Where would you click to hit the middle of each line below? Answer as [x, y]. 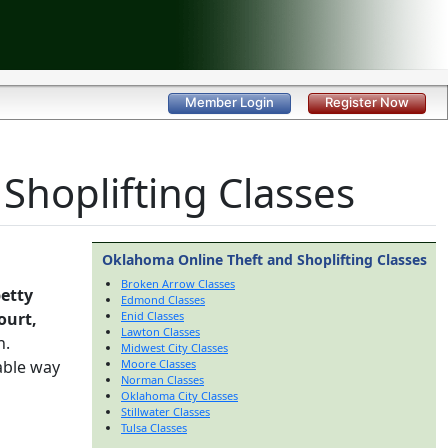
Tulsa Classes [154, 427]
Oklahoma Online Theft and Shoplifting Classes [264, 259]
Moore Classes [158, 363]
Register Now [367, 102]
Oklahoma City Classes [179, 395]
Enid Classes [152, 315]
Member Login [229, 102]
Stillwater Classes [165, 411]
